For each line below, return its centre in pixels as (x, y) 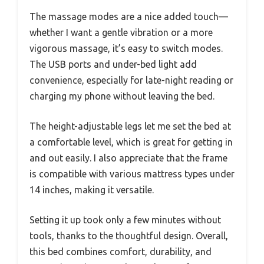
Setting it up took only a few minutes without (125, 220)
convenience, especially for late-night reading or (131, 80)
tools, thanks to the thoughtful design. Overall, (129, 236)
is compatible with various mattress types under (132, 174)
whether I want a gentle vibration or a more (121, 33)
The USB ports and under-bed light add (113, 65)
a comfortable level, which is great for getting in (131, 142)
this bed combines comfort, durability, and (121, 252)
